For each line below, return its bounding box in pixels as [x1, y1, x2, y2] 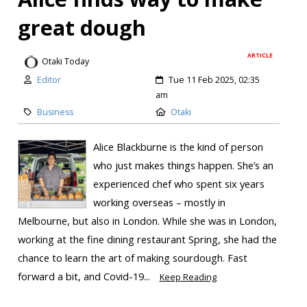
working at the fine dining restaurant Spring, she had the [17, 232, 277, 246]
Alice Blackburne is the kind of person [93, 140, 263, 153]
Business [36, 106, 73, 118]
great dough [17, 12, 146, 42]
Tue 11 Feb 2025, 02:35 [169, 73, 260, 86]
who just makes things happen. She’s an [93, 158, 273, 172]
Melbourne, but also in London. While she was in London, [17, 214, 277, 228]
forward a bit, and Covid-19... [17, 269, 153, 283]
